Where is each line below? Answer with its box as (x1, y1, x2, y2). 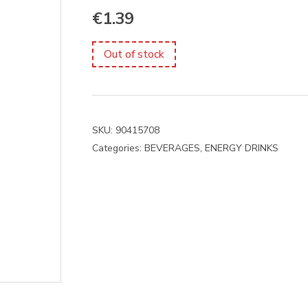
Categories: (92, 142, 144, 155)
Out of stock (104, 47, 164, 62)
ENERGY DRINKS (205, 142, 278, 155)
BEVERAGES (144, 142, 200, 155)
